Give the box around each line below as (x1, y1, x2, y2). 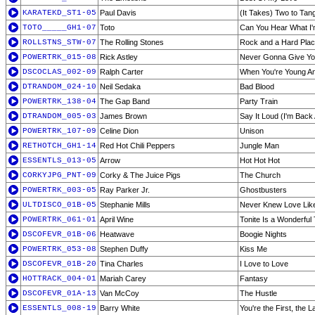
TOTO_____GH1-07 (22, 23, 96, 32)
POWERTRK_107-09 (22, 127, 96, 135)
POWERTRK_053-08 (22, 245, 96, 253)
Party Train (240, 97, 278, 105)
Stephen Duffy (100, 245, 148, 253)
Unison (240, 127, 264, 135)
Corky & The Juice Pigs (100, 171, 181, 179)
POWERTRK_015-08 (22, 53, 96, 61)
